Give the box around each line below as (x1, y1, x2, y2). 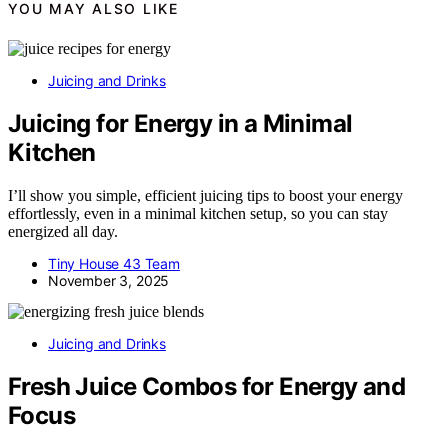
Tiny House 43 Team (48, 255, 180, 273)
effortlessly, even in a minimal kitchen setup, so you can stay (8, 205, 388, 223)
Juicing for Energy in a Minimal (8, 109, 353, 139)
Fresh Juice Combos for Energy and (8, 372, 406, 402)
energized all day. (8, 223, 118, 241)
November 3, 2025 (48, 272, 170, 290)
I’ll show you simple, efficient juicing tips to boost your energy (8, 187, 403, 205)
